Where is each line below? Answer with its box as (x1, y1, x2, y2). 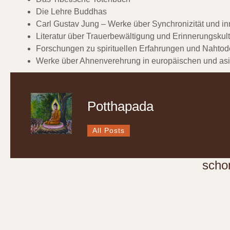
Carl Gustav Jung (36, 20, 99, 29)
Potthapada (87, 99, 154, 113)
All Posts (92, 126, 125, 135)
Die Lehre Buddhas (36, 7, 107, 16)
